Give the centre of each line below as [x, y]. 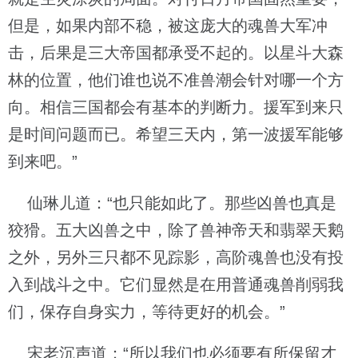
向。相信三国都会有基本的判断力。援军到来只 [176, 107]
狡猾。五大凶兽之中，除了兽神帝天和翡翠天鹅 [176, 230]
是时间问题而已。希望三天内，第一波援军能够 [176, 134]
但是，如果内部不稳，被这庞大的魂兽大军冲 [168, 26]
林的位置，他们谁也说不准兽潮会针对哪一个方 [176, 80]
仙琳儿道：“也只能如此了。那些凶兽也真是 [172, 203]
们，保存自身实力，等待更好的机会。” [147, 312]
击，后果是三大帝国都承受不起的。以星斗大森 [176, 53]
